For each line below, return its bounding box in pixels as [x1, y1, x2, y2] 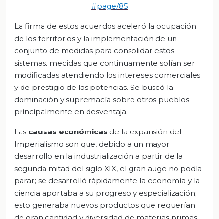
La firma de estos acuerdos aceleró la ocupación [14, 22, 196, 31]
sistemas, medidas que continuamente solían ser [14, 58, 195, 68]
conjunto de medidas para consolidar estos [14, 46, 174, 56]
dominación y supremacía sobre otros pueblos [14, 95, 189, 105]
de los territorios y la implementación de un [14, 34, 177, 44]
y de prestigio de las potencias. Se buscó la [14, 83, 173, 92]
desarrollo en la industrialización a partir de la [14, 152, 183, 161]
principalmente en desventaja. [14, 107, 128, 117]
